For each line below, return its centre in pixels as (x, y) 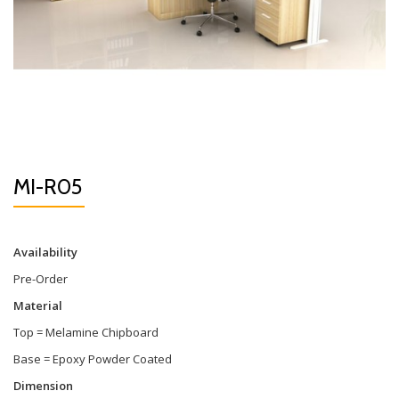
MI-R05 (48, 187)
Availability (45, 252)
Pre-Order (41, 279)
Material (39, 305)
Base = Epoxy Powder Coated (93, 359)
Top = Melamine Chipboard (86, 332)
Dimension (43, 386)
